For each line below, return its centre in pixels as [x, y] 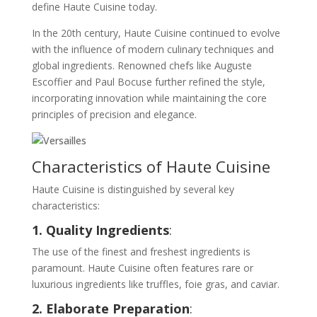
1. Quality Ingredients [100, 230]
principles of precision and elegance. [114, 114]
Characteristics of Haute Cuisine [151, 166]
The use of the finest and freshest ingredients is [141, 252]
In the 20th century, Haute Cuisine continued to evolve [156, 33]
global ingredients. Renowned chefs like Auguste [142, 65]
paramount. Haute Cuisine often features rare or [142, 268]
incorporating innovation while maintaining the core [149, 98]
